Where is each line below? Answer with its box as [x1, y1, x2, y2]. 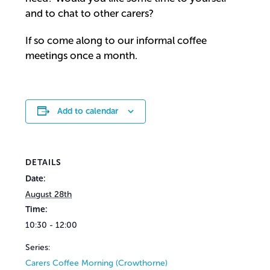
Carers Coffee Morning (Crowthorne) [25, 257, 168, 268]
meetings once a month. [25, 49, 138, 61]
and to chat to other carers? [25, 7, 154, 19]
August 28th [25, 189, 72, 199]
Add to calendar [57, 105, 119, 116]
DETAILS [25, 157, 62, 168]
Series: [25, 242, 51, 253]
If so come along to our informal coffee [25, 34, 207, 46]
